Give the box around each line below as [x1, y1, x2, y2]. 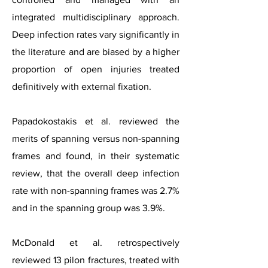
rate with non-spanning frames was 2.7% [12, 185, 179, 196]
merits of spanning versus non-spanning [12, 133, 179, 144]
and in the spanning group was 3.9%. [12, 203, 165, 213]
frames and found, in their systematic [12, 151, 179, 161]
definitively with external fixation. [12, 81, 151, 92]
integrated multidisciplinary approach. [12, 12, 179, 22]
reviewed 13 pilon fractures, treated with [12, 255, 179, 265]
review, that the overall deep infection [12, 168, 179, 178]
